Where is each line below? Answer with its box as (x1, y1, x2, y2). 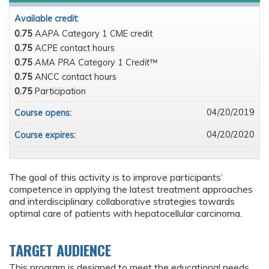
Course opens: (14, 107, 74, 119)
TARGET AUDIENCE (9, 239, 111, 261)
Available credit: (14, 13, 81, 25)
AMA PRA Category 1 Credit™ (35, 57, 157, 68)
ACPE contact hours (35, 43, 115, 54)
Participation (35, 86, 86, 97)
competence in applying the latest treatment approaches (9, 183, 253, 196)
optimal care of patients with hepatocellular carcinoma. (9, 207, 242, 220)
